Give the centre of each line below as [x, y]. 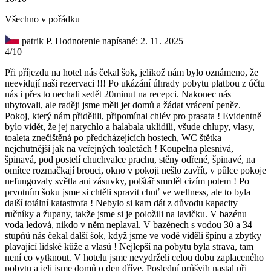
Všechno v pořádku [42, 19]
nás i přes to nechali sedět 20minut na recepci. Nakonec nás [118, 94]
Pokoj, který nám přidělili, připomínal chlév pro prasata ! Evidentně [133, 116]
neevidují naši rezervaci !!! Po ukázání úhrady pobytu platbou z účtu [135, 83]
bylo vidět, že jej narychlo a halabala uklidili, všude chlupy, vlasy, [130, 126]
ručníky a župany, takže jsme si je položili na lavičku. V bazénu [126, 214]
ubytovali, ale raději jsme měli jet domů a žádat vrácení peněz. [123, 105]
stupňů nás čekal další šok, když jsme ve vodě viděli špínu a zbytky [133, 235]
